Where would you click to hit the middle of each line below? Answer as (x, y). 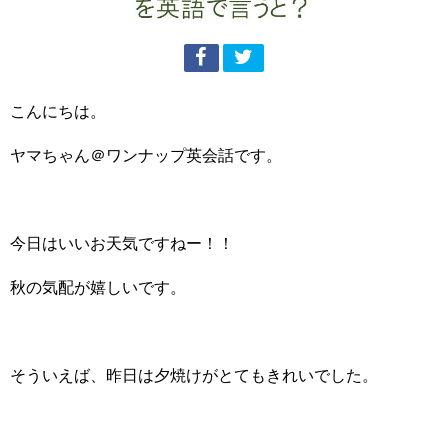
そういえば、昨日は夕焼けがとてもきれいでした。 (194, 374)
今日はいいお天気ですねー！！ (122, 242)
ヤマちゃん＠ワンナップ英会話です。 (146, 154)
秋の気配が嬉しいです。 (98, 286)
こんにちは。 (58, 110)
